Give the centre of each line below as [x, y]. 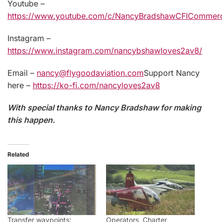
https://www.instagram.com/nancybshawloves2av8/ [105, 50]
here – [20, 85]
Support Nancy [172, 73]
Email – [22, 73]
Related [18, 154]
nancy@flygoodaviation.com [90, 73]
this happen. [31, 120]
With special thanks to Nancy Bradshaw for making [104, 107]
